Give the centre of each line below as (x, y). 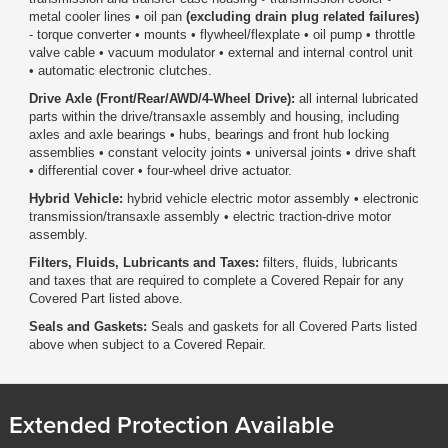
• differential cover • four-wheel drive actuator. (160, 170)
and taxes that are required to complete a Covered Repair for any (216, 280)
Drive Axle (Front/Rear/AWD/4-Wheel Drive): (161, 98)
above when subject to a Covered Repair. (147, 344)
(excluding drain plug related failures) (302, 16)
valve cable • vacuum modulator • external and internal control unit (220, 52)
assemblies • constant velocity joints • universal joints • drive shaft (222, 152)
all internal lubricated (356, 98)
